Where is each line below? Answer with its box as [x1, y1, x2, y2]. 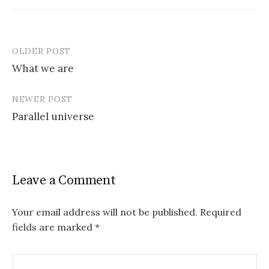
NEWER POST [12, 94, 73, 105]
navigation [11, 67, 84, 86]
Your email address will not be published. [12, 206, 198, 219]
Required [200, 206, 241, 219]
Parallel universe [12, 110, 94, 124]
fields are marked [12, 221, 95, 234]
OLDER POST [12, 46, 71, 57]
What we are [12, 62, 74, 76]
